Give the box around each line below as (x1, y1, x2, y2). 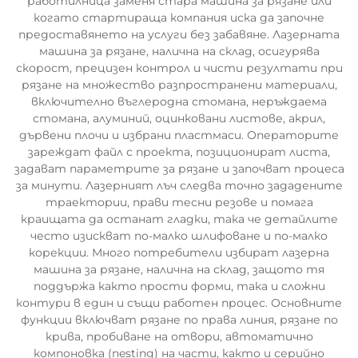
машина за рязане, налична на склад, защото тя (34, 262, 324, 276)
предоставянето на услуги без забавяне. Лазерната (18, 27, 340, 42)
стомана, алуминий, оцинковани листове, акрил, (33, 111, 325, 125)
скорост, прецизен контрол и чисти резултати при (15, 61, 343, 75)
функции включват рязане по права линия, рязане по (20, 312, 338, 327)
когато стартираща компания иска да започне (34, 10, 324, 25)
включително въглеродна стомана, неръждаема (31, 94, 327, 109)
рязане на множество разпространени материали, (21, 78, 337, 92)
